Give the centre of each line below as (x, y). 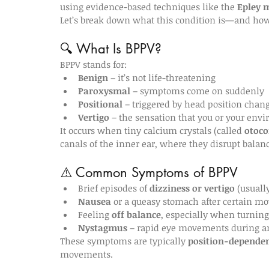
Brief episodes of (114, 188)
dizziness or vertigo (192, 188)
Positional (100, 104)
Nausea (95, 201)
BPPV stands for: (93, 64)
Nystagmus (103, 228)
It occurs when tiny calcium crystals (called (152, 130)
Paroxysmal (104, 91)
